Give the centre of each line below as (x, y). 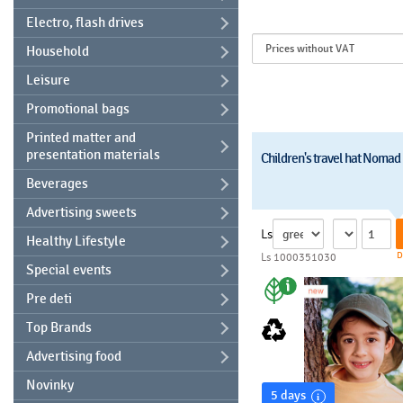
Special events (69, 270)
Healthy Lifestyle (76, 241)
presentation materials (93, 155)
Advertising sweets (81, 212)
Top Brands (59, 327)
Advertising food (74, 356)
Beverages (57, 184)
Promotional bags (78, 109)
